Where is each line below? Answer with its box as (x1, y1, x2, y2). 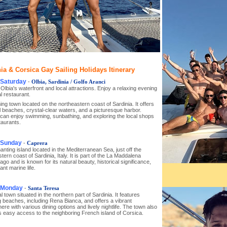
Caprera (26, 139, 48, 146)
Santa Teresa (27, 185, 59, 192)
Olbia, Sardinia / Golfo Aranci (31, 78, 105, 85)
